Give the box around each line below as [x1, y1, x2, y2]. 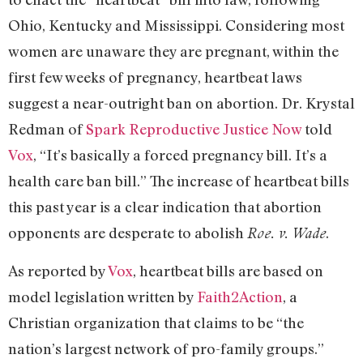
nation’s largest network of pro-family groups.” [8, 340, 324, 358]
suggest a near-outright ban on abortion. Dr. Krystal [8, 93, 355, 112]
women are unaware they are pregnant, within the [8, 41, 339, 60]
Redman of [8, 119, 86, 138]
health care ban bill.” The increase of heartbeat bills [8, 171, 349, 190]
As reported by [8, 262, 108, 280]
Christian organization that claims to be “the [8, 314, 304, 332]
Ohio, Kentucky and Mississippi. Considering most [8, 15, 344, 34]
